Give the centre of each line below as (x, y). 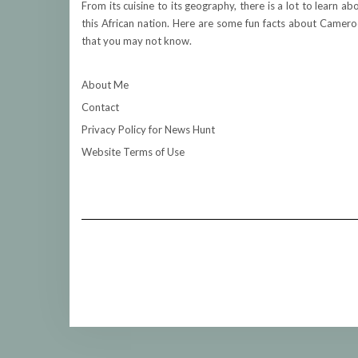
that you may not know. (137, 41)
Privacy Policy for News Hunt (148, 129)
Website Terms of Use (133, 152)
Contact (100, 107)
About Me (105, 85)
